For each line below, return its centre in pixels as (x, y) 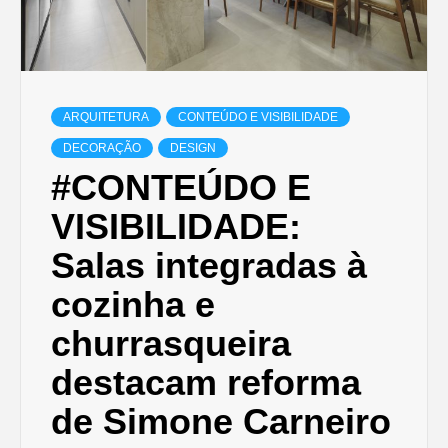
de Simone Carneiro (221, 421)
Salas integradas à (209, 265)
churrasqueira (171, 343)
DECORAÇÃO (102, 147)
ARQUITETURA (106, 116)
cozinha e (133, 304)
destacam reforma (206, 382)
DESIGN (193, 147)
